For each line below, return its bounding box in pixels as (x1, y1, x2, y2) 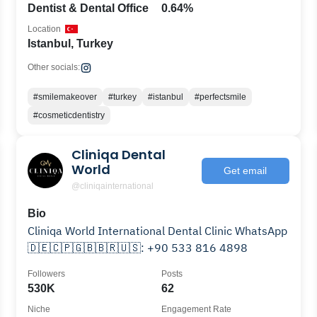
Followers (28, 269, 66, 279)
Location (28, 24, 62, 34)
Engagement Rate (161, 304, 231, 314)
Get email (224, 164, 267, 176)
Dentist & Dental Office (28, 2, 149, 14)
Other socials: (28, 62, 81, 72)
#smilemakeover (33, 92, 98, 102)
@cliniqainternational (71, 181, 154, 191)
